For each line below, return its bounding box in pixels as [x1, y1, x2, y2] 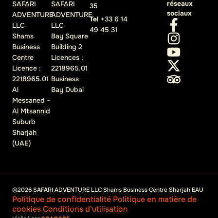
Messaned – [12, 95, 51, 105]
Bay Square [51, 31, 88, 40]
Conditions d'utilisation [43, 203, 128, 214]
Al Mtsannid [12, 106, 50, 115]
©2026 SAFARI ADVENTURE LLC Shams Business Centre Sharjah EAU [12, 185, 203, 194]
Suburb [12, 117, 36, 126]
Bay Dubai [51, 85, 84, 94]
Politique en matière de [113, 194, 197, 204]
